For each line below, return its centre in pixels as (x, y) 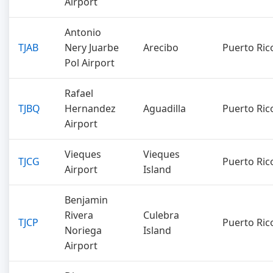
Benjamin (86, 200)
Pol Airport (90, 63)
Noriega (83, 230)
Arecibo (161, 48)
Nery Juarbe (92, 48)
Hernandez (90, 108)
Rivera (79, 215)
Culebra (161, 215)
